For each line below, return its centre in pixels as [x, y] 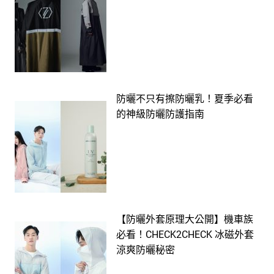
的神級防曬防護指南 [160, 114]
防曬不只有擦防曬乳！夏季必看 [185, 98]
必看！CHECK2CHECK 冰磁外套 [185, 234]
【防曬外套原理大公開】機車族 [185, 219]
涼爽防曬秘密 [146, 250]
